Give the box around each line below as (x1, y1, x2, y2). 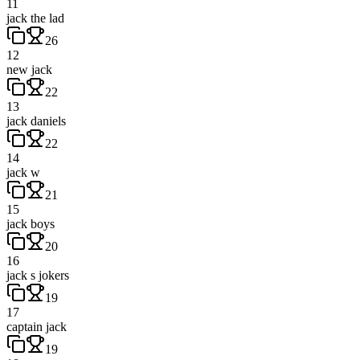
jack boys (6, 216, 55, 231)
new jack (6, 62, 52, 76)
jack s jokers (6, 268, 69, 282)
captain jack (6, 319, 67, 333)
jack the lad (6, 10, 64, 25)
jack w (6, 165, 40, 179)
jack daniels (6, 113, 66, 128)
